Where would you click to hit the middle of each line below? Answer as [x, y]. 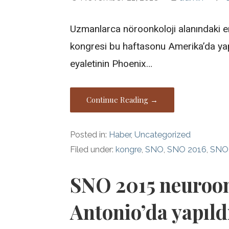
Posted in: [90, 134]
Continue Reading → [122, 99]
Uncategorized [163, 134]
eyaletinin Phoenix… [111, 63]
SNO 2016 [187, 149]
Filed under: [93, 149]
